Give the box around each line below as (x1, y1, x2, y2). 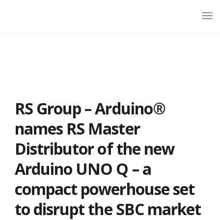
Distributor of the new (15, 138, 174, 159)
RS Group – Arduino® (15, 98, 165, 119)
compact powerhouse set (15, 178, 194, 199)
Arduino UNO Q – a (15, 158, 151, 179)
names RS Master (15, 118, 140, 139)
